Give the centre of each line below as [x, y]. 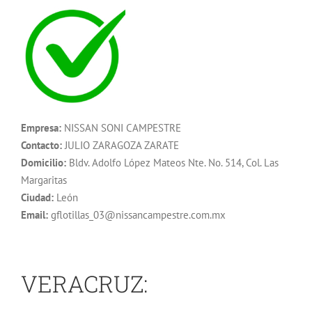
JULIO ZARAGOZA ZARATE [120, 146]
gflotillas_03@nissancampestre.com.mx [137, 215]
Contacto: [41, 146]
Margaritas [44, 180]
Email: [34, 215]
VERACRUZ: [84, 283]
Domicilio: [44, 163]
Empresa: [41, 128]
